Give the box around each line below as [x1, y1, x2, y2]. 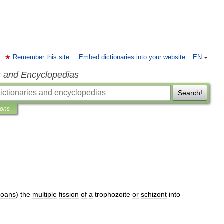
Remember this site [13, 54, 69, 61]
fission [59, 190, 79, 198]
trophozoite [95, 190, 130, 198]
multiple [32, 190, 57, 198]
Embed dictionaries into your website [79, 54, 185, 61]
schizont [141, 190, 167, 198]
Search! [177, 89, 202, 97]
